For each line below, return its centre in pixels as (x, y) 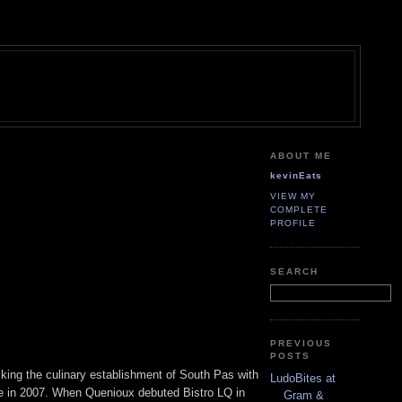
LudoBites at (303, 378)
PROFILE (293, 223)
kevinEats (297, 176)
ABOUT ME (301, 155)
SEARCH (295, 271)
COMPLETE (299, 209)
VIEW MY (293, 196)
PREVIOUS (301, 344)
